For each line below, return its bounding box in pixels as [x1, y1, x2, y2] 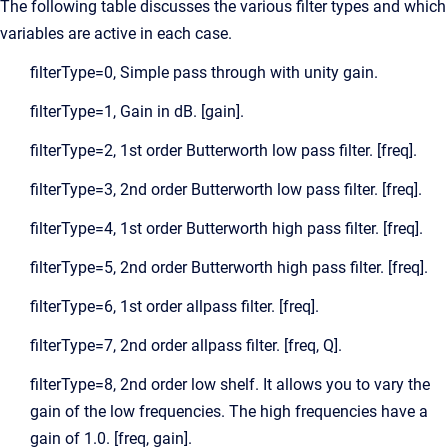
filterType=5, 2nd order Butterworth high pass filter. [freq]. [30, 258, 428, 277]
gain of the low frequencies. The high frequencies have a [30, 402, 428, 421]
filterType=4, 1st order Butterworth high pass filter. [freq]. [30, 219, 423, 238]
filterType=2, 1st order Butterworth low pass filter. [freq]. [30, 141, 417, 160]
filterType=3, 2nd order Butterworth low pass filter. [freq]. [30, 180, 422, 199]
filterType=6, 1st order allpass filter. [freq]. [30, 297, 319, 316]
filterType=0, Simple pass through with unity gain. [30, 63, 378, 82]
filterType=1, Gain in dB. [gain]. [30, 102, 244, 121]
